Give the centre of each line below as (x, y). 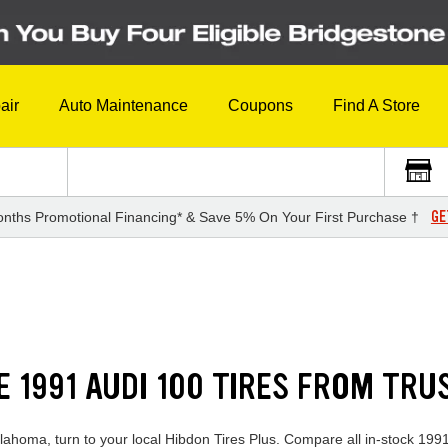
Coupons (260, 106)
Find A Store (376, 106)
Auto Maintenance (123, 106)
